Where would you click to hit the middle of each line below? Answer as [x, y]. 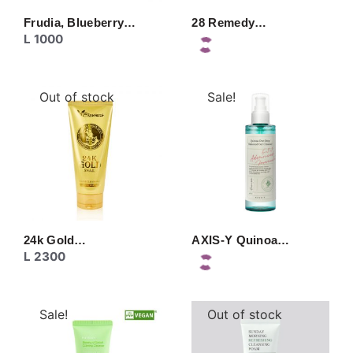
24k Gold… [55, 240]
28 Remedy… [229, 22]
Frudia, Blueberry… [80, 22]
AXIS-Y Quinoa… [241, 240]
